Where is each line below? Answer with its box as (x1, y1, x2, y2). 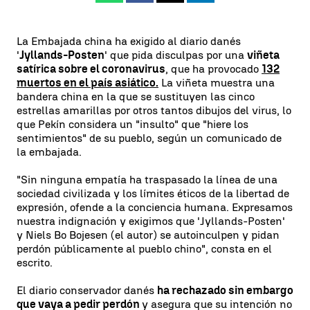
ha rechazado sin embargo (157, 284, 293, 297)
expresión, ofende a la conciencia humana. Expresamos (17, 201, 293, 214)
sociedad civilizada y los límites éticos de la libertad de (17, 187, 289, 200)
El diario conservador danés (17, 284, 157, 297)
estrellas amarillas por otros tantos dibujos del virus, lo (17, 104, 291, 117)
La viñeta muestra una (158, 76, 275, 89)
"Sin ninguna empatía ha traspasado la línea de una (17, 173, 277, 186)
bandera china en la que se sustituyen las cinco (17, 90, 255, 103)
